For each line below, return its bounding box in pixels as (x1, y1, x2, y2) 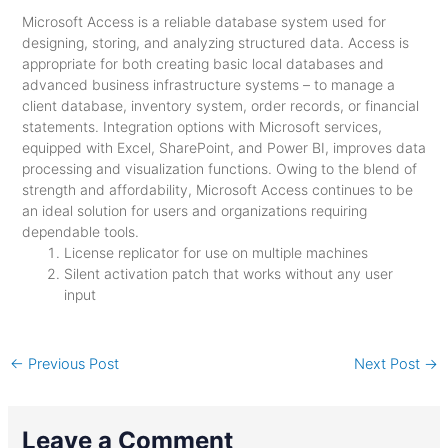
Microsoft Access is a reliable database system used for (21, 13, 386, 30)
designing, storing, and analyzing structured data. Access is (21, 34, 409, 51)
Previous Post (23, 355, 119, 373)
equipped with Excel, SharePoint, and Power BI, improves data (21, 139, 426, 156)
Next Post (354, 355, 425, 373)
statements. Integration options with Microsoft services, (21, 118, 382, 135)
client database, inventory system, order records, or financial (21, 97, 419, 114)
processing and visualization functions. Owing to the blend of (21, 160, 417, 177)
